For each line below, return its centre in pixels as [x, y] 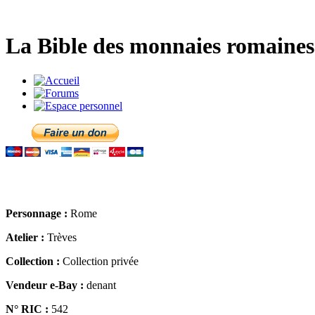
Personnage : [37, 213]
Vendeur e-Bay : [45, 285]
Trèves [60, 237]
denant [100, 285]
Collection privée [99, 261]
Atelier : [25, 237]
